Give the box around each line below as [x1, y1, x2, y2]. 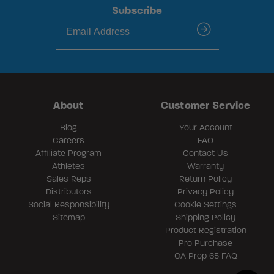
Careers [53, 135, 84, 146]
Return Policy [179, 173, 232, 184]
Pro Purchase [179, 237, 232, 248]
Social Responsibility [28, 199, 109, 210]
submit [195, 31, 213, 37]
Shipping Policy [176, 212, 235, 223]
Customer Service [160, 101, 251, 111]
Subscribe [111, 6, 163, 17]
